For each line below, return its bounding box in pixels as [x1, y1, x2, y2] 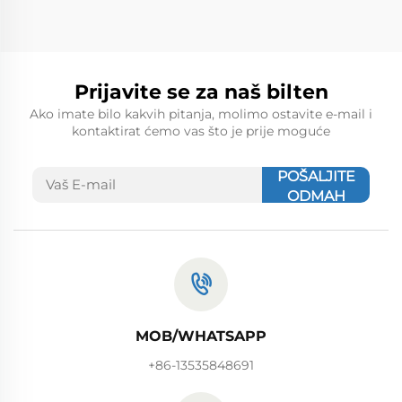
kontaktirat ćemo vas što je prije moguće [72, 122, 330, 139]
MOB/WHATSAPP [135, 327, 267, 345]
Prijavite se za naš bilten [74, 79, 328, 104]
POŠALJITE [276, 167, 355, 185]
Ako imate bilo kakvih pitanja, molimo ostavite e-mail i [30, 105, 372, 122]
